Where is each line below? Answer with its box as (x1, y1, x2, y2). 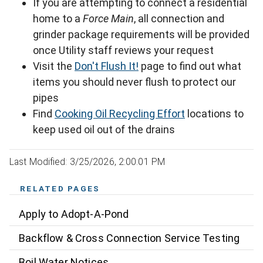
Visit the (33, 60, 75, 72)
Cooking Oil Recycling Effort (55, 107, 185, 120)
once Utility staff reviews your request (33, 44, 214, 56)
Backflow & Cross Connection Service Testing (19, 231, 240, 244)
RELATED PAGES (20, 184, 100, 193)
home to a (33, 12, 83, 25)
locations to (185, 107, 244, 120)
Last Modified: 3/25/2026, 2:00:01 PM (9, 156, 166, 167)
